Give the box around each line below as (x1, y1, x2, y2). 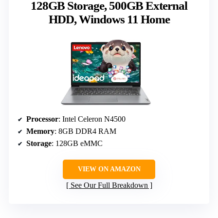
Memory (26, 127, 54, 135)
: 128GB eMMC (52, 139, 103, 147)
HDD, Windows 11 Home (48, 12, 170, 26)
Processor (26, 114, 58, 123)
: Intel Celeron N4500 (58, 114, 126, 123)
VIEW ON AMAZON (77, 165, 141, 173)
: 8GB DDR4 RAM (54, 127, 116, 135)
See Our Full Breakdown (70, 181, 148, 189)
